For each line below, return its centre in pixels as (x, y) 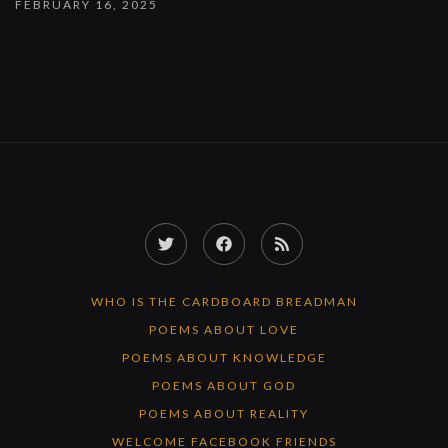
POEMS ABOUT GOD (224, 385)
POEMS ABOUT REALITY (224, 413)
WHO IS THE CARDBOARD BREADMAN (224, 301)
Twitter (192, 243)
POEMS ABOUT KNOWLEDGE (224, 357)
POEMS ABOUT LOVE (224, 329)
